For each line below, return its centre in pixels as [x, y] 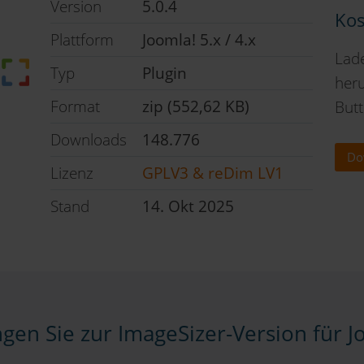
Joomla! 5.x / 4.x [199, 40]
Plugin [165, 73]
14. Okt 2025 [188, 206]
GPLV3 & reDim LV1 [213, 173]
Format [76, 106]
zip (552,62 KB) [196, 106]
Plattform [82, 40]
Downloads [89, 140]
